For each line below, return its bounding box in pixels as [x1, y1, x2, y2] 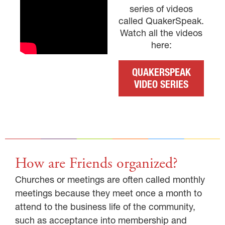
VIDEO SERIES [134, 78, 188, 90]
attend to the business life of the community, [15, 200, 195, 212]
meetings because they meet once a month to [15, 187, 202, 199]
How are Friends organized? [15, 153, 178, 173]
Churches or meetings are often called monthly [15, 173, 205, 185]
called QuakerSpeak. [119, 15, 204, 27]
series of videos [130, 3, 193, 15]
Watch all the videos [120, 27, 202, 39]
